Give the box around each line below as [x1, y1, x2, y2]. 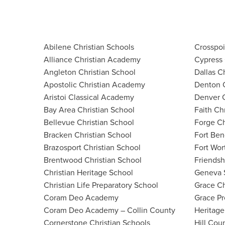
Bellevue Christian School [44, 117, 134, 128]
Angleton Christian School [44, 67, 136, 77]
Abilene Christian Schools [44, 42, 134, 52]
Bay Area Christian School [44, 104, 135, 115]
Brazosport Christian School [44, 142, 141, 153]
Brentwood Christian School [44, 155, 142, 165]
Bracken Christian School [44, 130, 132, 140]
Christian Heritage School [44, 167, 133, 178]
